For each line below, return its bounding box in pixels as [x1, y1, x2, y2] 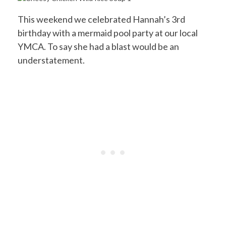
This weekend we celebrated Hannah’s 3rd [18, 13, 185, 25]
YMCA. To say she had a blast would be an [18, 40, 179, 52]
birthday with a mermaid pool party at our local [18, 27, 198, 38]
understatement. [18, 54, 85, 66]
